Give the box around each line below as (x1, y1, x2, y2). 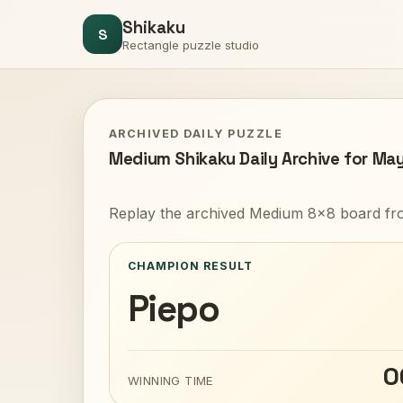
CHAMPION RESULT (128, 259, 253, 273)
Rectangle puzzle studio (122, 37, 259, 52)
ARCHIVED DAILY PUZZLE (109, 127, 283, 140)
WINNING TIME (128, 372, 214, 388)
